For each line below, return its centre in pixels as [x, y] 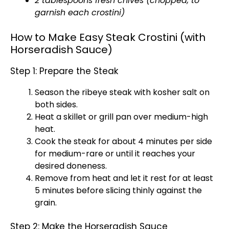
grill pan [115, 117]
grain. [46, 203]
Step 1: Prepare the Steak [64, 71]
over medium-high [170, 117]
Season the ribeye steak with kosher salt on [122, 92]
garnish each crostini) [80, 13]
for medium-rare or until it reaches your [115, 154]
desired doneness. [71, 166]
